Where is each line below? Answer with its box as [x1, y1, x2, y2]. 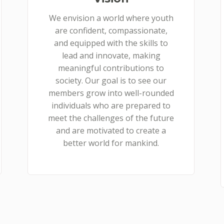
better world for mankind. [63, 137, 159, 148]
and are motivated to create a [56, 125, 166, 136]
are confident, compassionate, [54, 25, 167, 36]
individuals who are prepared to [51, 100, 170, 111]
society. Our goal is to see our [55, 75, 166, 86]
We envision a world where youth [48, 12, 173, 23]
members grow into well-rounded [48, 87, 174, 98]
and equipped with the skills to [54, 37, 168, 48]
